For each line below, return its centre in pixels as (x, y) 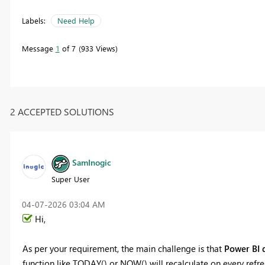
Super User (70, 179)
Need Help (76, 21)
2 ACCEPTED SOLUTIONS (62, 111)
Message (38, 49)
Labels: (33, 21)
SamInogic (91, 163)
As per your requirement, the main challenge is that (123, 248)
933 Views (98, 49)
